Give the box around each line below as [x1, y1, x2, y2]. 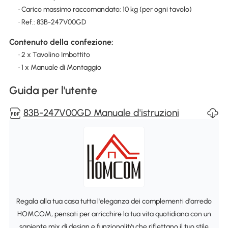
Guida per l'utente [9, 84, 97, 97]
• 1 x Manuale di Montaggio [18, 63, 101, 72]
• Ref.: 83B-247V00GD [18, 17, 86, 26]
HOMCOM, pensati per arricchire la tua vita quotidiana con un [17, 209, 211, 218]
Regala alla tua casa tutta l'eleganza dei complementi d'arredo [16, 196, 212, 206]
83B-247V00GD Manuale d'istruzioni [23, 107, 179, 119]
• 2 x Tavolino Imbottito [18, 50, 90, 60]
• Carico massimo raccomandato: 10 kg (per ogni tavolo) [18, 5, 192, 14]
